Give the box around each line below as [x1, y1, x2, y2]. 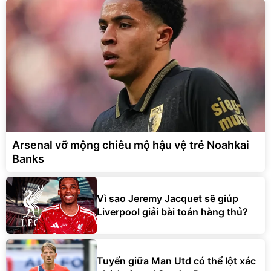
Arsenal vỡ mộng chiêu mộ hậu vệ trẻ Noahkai [12, 138, 249, 151]
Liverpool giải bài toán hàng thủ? [97, 206, 248, 218]
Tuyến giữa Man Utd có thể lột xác [97, 255, 256, 267]
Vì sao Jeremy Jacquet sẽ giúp [97, 192, 238, 205]
